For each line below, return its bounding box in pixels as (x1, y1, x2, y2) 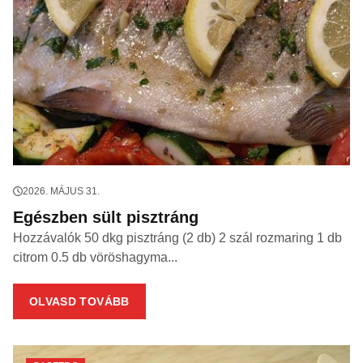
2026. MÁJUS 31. (23, 186, 100, 197)
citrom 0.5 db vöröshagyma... (13, 250, 177, 264)
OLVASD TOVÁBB (29, 295, 130, 308)
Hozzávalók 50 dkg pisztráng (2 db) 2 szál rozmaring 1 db (13, 231, 342, 245)
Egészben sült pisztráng (13, 208, 199, 226)
